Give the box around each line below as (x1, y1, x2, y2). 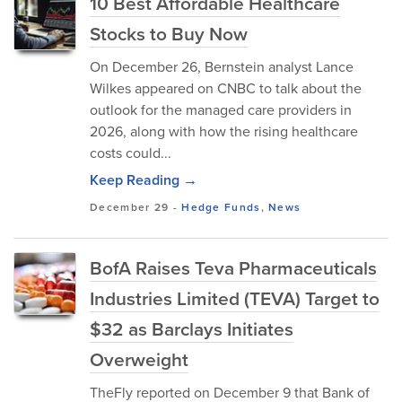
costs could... (90, 143, 171, 162)
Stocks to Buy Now (90, 20, 248, 47)
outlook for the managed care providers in (90, 100, 352, 119)
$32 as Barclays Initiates (90, 315, 293, 342)
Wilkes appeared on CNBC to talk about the (90, 78, 362, 98)
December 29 (90, 199, 170, 214)
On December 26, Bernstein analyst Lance (90, 57, 354, 76)
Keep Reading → (90, 170, 197, 190)
